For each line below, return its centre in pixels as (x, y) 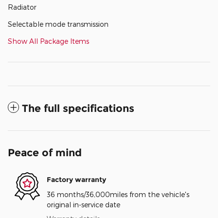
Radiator (22, 7)
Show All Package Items (48, 41)
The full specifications (78, 108)
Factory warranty (76, 180)
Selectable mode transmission (58, 24)
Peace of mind (45, 152)
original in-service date (83, 204)
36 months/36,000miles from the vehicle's (118, 194)
